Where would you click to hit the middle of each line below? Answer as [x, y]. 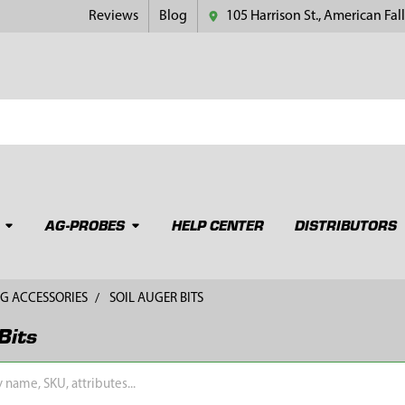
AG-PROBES [85, 224]
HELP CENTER [217, 224]
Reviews [114, 16]
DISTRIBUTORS [345, 224]
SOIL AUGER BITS [156, 298]
